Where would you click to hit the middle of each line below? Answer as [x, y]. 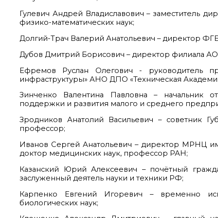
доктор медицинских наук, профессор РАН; [104, 153]
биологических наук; [59, 203]
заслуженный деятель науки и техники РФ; [101, 178]
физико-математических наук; [77, 23]
